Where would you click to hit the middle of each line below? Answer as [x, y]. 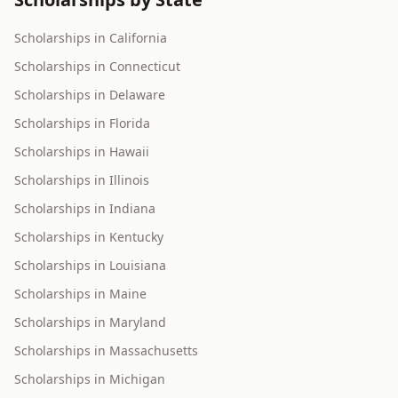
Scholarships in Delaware [90, 95]
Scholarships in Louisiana [90, 266]
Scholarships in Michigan [90, 379]
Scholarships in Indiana [85, 209]
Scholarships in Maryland [90, 322]
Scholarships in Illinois [82, 180]
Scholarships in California [91, 38]
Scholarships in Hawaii [82, 152]
